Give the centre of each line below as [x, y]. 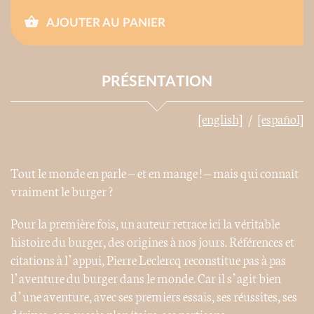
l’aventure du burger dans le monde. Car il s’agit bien [146, 278]
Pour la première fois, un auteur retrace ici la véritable [145, 223]
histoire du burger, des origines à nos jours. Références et [152, 241]
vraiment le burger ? [62, 191]
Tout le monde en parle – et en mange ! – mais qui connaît [155, 173]
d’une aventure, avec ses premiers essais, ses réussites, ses [154, 296]
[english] [220, 119]
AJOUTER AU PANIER [105, 23]
